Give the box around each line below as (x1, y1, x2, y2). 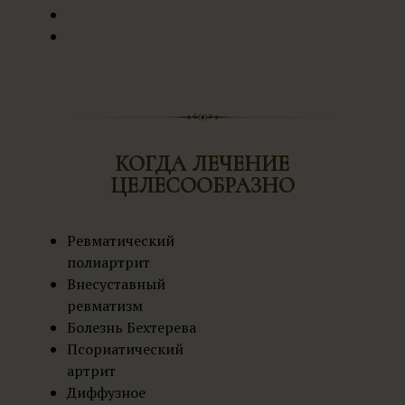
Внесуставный (66, 273, 165, 294)
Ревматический (66, 230, 174, 250)
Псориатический (66, 338, 184, 359)
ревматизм (66, 295, 143, 316)
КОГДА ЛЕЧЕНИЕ (115, 151, 290, 177)
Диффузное (66, 381, 146, 402)
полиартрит (66, 251, 154, 272)
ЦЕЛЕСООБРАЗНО (109, 173, 295, 199)
